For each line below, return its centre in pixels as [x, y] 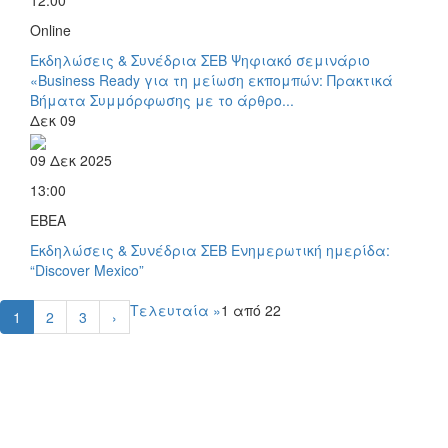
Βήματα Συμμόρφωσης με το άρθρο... [162, 100]
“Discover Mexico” [87, 270]
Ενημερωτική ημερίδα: [310, 250]
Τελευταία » [175, 310]
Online [50, 30]
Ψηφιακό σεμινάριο [300, 60]
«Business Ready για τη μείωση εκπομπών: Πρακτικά [211, 80]
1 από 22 [251, 310]
